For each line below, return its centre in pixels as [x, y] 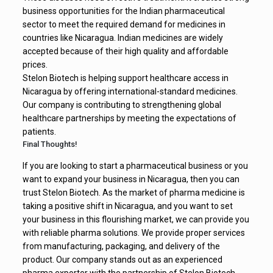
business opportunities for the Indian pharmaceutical [123, 11]
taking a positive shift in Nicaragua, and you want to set [127, 206]
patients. [39, 131]
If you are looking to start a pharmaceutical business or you [135, 165]
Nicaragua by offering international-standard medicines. [130, 91]
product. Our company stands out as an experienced [122, 259]
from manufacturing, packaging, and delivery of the [121, 246]
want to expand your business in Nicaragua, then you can [131, 179]
